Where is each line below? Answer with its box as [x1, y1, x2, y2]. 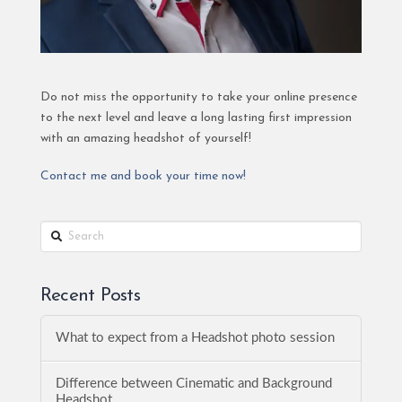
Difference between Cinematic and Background [55, 376, 332, 390]
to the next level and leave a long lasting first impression [39, 111, 352, 126]
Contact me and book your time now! [39, 169, 246, 183]
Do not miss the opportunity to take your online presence [39, 91, 357, 105]
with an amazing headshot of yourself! [39, 132, 251, 146]
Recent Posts [39, 286, 140, 306]
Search [39, 223, 77, 238]
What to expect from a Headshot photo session [55, 330, 335, 345]
